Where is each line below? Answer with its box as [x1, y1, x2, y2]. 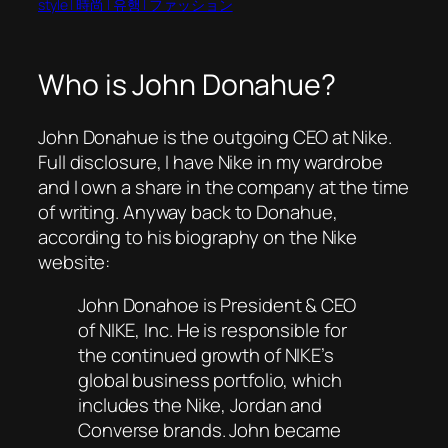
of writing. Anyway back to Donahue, [38, 198, 338, 225]
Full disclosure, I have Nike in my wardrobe [38, 148, 383, 175]
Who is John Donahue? [38, 65, 336, 105]
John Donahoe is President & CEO [78, 292, 356, 319]
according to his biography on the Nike [38, 223, 358, 250]
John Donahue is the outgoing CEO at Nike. [38, 123, 392, 150]
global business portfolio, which [78, 367, 342, 394]
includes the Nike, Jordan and [78, 392, 323, 419]
